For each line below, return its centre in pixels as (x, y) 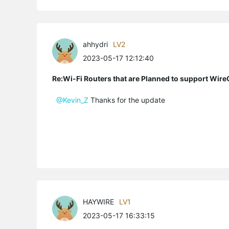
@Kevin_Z (72, 100)
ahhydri (95, 44)
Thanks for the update (127, 100)
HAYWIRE (98, 202)
